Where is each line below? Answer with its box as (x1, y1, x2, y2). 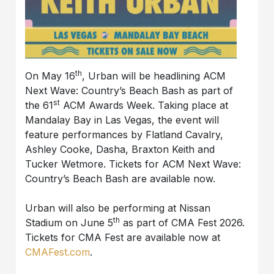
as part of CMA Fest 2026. (120, 216, 245, 229)
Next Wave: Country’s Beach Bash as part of (25, 84, 234, 97)
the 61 (25, 98, 54, 111)
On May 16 (25, 69, 76, 82)
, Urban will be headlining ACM (82, 69, 226, 82)
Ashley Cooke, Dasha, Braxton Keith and (25, 143, 215, 155)
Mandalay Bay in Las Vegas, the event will (25, 113, 220, 126)
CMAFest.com (25, 245, 91, 258)
